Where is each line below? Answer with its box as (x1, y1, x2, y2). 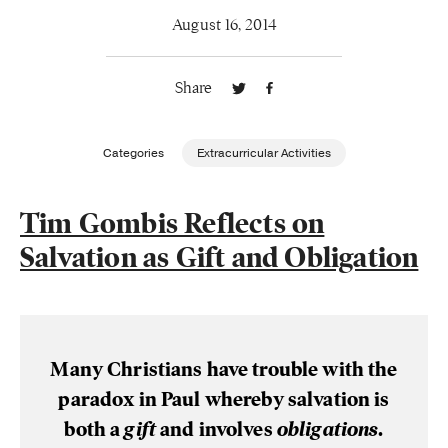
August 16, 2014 (172, 15, 276, 35)
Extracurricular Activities (196, 145, 331, 161)
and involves (155, 417, 277, 442)
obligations (276, 417, 379, 442)
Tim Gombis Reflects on (20, 206, 325, 241)
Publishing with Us (20, 34, 133, 53)
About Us (20, 144, 77, 163)
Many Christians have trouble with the (50, 357, 398, 382)
